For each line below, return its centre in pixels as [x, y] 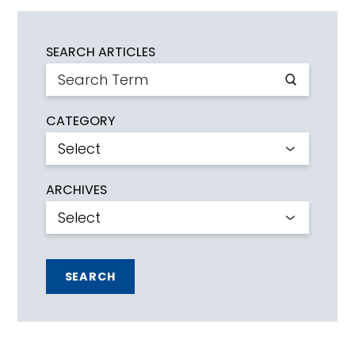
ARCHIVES [76, 190]
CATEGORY [80, 121]
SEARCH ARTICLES [100, 52]
